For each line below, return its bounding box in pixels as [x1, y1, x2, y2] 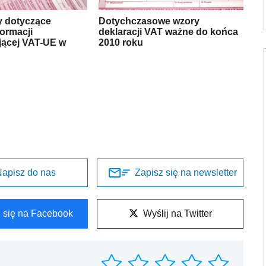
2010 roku [99, 37, 144, 48]
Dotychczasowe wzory [99, 16, 200, 27]
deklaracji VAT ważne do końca [99, 27, 239, 37]
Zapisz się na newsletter [134, 167, 237, 178]
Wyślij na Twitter [142, 208, 212, 219]
